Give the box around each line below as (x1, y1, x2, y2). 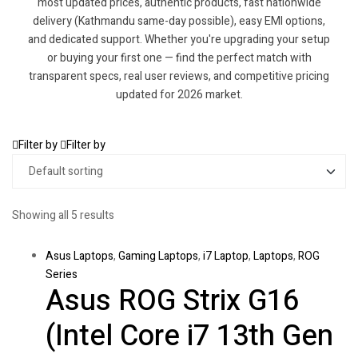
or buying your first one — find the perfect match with (46, 50, 312, 66)
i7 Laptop (203, 248, 249, 265)
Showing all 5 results (12, 207, 114, 225)
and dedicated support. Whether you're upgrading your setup (28, 31, 330, 48)
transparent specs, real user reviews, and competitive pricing (29, 68, 329, 85)
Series (46, 266, 78, 284)
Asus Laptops (46, 248, 113, 265)
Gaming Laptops (118, 248, 198, 265)
